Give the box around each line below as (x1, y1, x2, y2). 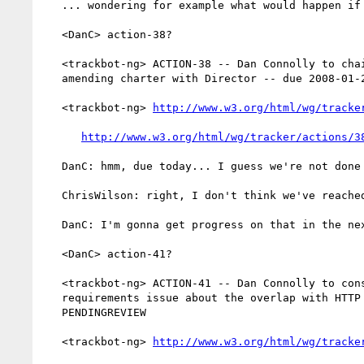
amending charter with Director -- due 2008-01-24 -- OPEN (42, 71, 62, 84)
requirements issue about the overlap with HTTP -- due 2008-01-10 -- (42, 291, 62, 304)
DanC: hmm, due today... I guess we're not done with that (42, 159, 62, 172)
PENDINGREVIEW (42, 305, 62, 318)
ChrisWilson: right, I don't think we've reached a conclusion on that (42, 188, 62, 201)
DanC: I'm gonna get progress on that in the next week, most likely (42, 218, 62, 231)
